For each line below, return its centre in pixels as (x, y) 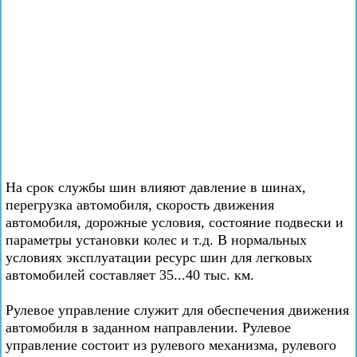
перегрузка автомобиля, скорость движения (140, 205)
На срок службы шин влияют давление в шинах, (156, 187)
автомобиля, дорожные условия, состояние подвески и (175, 222)
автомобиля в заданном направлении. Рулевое (148, 328)
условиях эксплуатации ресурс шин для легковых (159, 257)
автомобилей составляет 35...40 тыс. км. (130, 275)
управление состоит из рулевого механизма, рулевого (171, 345)
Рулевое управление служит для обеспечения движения (177, 310)
